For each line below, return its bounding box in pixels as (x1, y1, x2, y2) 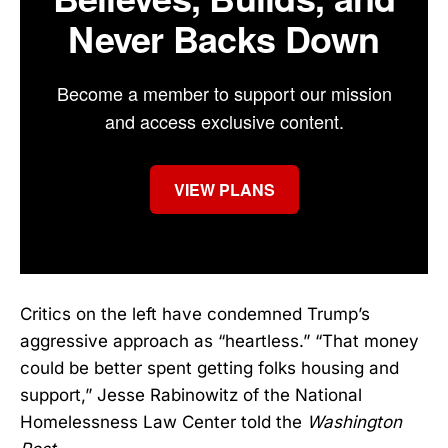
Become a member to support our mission (56, 80, 392, 107)
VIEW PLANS (173, 178, 275, 202)
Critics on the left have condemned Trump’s (20, 304, 370, 325)
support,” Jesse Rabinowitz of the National (20, 385, 362, 406)
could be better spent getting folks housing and (20, 358, 399, 379)
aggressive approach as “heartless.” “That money (20, 331, 419, 352)
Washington (307, 412, 402, 433)
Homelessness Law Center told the (20, 412, 307, 433)
